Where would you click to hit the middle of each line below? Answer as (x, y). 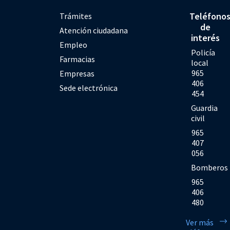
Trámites (76, 16)
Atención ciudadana (94, 30)
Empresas (77, 73)
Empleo (74, 44)
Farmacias (78, 59)
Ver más (200, 222)
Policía (203, 52)
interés (206, 37)
